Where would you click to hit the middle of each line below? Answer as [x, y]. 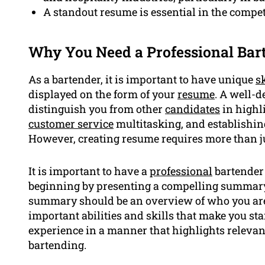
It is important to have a [89, 171]
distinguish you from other [97, 109]
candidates [193, 109]
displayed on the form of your [103, 94]
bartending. [57, 245]
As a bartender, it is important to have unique [142, 80]
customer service [71, 124]
